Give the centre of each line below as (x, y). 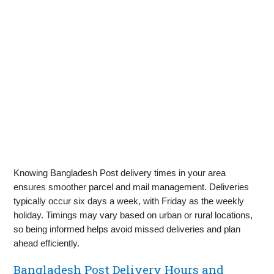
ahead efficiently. (47, 243)
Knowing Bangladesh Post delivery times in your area (120, 173)
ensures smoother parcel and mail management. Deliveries (131, 187)
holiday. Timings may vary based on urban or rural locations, (133, 215)
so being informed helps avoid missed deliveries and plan (127, 229)
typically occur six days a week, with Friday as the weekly (129, 201)
